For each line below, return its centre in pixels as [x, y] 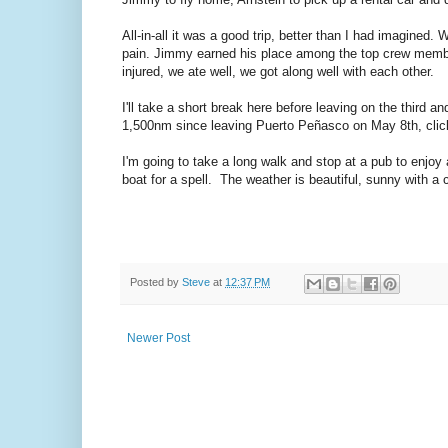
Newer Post [158, 337]
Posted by [156, 282]
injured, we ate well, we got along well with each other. [278, 72]
